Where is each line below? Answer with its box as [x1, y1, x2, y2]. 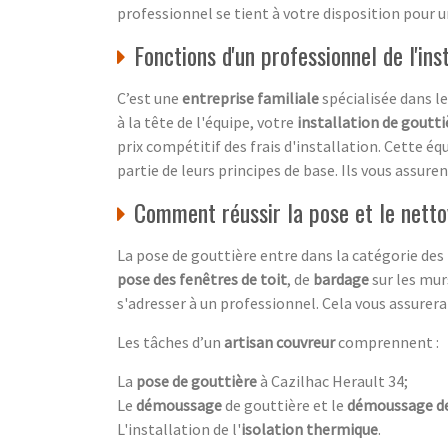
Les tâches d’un [117, 331, 224, 352]
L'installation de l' [117, 418, 241, 439]
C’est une [117, 87, 182, 108]
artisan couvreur [224, 331, 335, 352]
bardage [313, 268, 369, 289]
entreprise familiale [182, 87, 319, 108]
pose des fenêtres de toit [117, 268, 287, 289]
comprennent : [335, 331, 439, 352]
